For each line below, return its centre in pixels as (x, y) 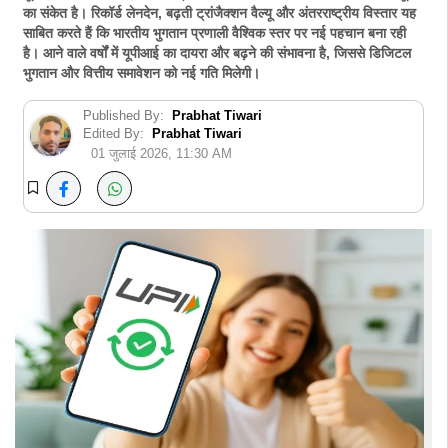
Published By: (123, 115)
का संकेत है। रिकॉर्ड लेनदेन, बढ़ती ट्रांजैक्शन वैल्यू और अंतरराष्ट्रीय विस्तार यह (219, 13)
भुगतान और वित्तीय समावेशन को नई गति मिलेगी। (141, 73)
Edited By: (113, 133)
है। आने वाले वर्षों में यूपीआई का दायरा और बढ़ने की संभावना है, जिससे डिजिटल (217, 53)
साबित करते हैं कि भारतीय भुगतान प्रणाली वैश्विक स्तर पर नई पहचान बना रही (214, 33)
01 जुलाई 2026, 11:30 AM (161, 154)
